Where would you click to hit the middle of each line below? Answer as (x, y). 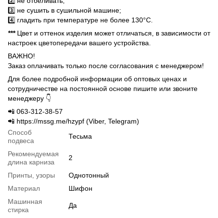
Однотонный (89, 175)
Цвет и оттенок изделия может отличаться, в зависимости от (113, 33)
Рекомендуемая (33, 154)
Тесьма (80, 136)
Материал (24, 188)
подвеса (21, 140)
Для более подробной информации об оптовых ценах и (97, 79)
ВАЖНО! (21, 56)
